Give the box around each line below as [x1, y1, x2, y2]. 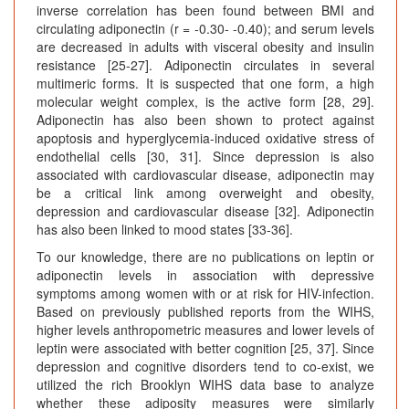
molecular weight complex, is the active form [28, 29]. [37, 92, 374, 111]
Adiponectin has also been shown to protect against [37, 110, 374, 130]
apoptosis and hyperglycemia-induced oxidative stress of [37, 129, 374, 148]
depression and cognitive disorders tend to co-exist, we [37, 357, 374, 376]
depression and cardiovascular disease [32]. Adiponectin [37, 202, 374, 221]
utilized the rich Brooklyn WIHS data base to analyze [37, 375, 374, 394]
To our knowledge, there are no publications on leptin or [37, 247, 374, 267]
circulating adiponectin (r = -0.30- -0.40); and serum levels [37, 19, 374, 38]
